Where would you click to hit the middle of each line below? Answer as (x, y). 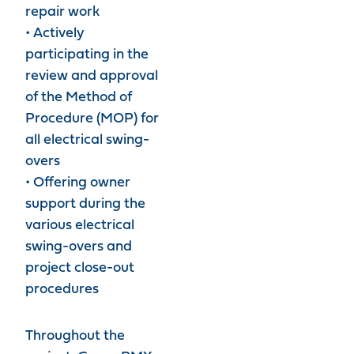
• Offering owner (78, 183)
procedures (62, 290)
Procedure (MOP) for (92, 119)
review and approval (92, 76)
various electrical (80, 226)
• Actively (55, 34)
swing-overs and (79, 247)
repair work (62, 12)
